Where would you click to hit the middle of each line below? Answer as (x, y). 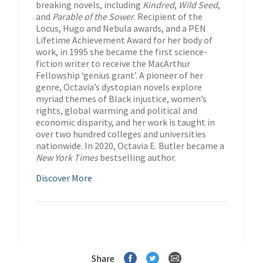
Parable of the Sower (93, 17)
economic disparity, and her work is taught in (125, 122)
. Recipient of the (168, 17)
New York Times (68, 158)
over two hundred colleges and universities (121, 134)
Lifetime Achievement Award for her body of (124, 40)
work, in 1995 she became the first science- (122, 52)
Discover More (64, 178)
